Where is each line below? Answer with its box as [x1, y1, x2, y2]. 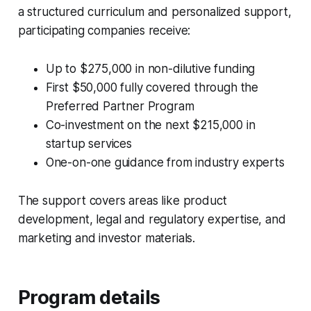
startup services [45, 137, 132, 151]
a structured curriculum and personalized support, [17, 5, 292, 19]
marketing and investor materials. [17, 231, 196, 246]
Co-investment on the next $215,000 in [45, 118, 255, 133]
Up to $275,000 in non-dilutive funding [45, 62, 255, 76]
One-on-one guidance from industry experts [45, 155, 285, 170]
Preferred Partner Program [45, 99, 194, 114]
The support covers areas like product [17, 194, 227, 208]
